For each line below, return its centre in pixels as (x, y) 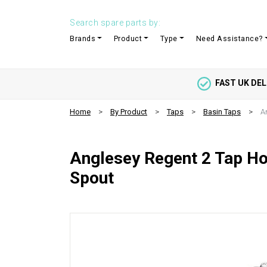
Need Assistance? (229, 38)
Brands (83, 38)
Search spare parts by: (115, 22)
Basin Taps (222, 111)
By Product (129, 111)
